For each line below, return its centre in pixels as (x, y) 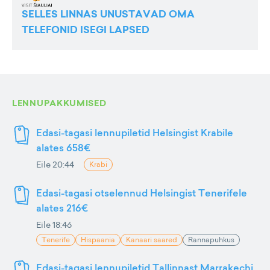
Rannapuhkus (211, 240)
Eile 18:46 (54, 225)
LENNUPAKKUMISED (59, 103)
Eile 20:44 (55, 165)
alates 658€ (63, 148)
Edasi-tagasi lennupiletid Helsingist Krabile (135, 133)
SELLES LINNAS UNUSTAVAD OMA (108, 14)
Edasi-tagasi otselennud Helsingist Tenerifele (142, 193)
